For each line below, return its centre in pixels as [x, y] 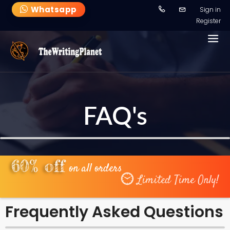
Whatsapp [54, 9]
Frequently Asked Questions [114, 212]
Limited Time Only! [178, 180]
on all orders [96, 168]
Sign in [210, 9]
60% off [39, 166]
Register [208, 21]
